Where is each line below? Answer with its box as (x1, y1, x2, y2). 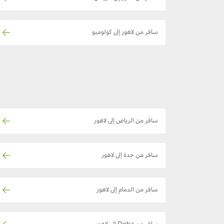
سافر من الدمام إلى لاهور (96, 187, 158, 194)
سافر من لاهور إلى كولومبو (92, 29, 158, 37)
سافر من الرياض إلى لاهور (94, 118, 158, 125)
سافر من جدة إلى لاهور (101, 152, 158, 160)
